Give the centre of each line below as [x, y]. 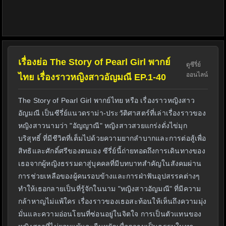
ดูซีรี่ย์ [193, 65]
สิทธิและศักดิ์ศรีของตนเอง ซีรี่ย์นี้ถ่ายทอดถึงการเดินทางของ [112, 151]
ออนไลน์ [197, 75]
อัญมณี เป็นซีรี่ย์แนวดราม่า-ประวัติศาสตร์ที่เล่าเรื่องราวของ [112, 113]
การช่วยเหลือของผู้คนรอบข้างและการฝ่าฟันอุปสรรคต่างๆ [109, 176]
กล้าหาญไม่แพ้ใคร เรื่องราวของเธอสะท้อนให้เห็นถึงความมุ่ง [112, 202]
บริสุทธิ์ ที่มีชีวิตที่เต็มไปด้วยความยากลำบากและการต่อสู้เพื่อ [112, 138]
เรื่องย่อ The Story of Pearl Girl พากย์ [94, 62]
